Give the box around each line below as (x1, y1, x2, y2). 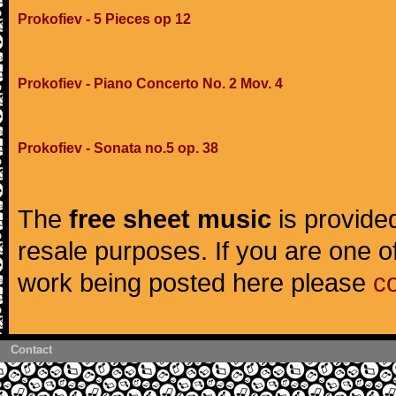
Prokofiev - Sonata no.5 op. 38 (18, 141, 218, 156)
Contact (11, 343, 52, 356)
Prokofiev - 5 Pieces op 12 (18, 11, 191, 27)
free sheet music (69, 204, 271, 233)
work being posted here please (18, 268, 373, 297)
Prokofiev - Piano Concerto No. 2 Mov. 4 (18, 76, 283, 91)
